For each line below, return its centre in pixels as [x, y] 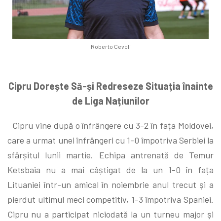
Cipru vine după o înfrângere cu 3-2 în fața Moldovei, [110, 125]
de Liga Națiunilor [110, 100]
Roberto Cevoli [110, 46]
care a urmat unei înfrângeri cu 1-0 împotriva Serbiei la [110, 140]
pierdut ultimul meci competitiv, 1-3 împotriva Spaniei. [110, 199]
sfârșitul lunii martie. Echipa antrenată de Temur [110, 155]
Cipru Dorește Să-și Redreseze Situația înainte [110, 86]
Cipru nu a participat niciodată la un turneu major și [110, 214]
